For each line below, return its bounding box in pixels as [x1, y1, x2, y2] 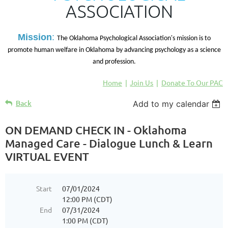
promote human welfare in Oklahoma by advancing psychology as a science [7, 46, 221, 54]
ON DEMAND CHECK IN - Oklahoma [5, 123, 187, 137]
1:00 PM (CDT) [62, 215, 108, 225]
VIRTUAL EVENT [5, 149, 89, 163]
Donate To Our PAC [161, 77, 223, 87]
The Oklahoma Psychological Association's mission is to [56, 34, 211, 42]
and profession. [92, 58, 136, 66]
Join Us [130, 77, 154, 87]
